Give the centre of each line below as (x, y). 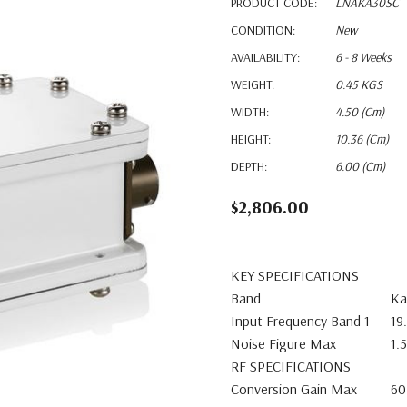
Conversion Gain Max (294, 389)
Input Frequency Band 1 (300, 321)
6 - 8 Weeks (363, 57)
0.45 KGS (359, 84)
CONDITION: (263, 30)
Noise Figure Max (283, 343)
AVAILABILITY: (265, 57)
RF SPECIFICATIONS (291, 366)
